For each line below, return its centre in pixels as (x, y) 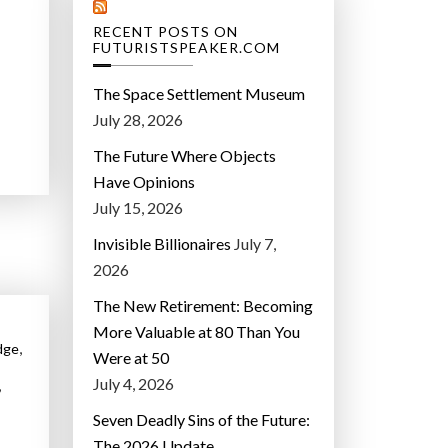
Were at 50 (131, 358)
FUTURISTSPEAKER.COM (186, 48)
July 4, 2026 (133, 384)
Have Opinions (144, 182)
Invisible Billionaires (162, 244)
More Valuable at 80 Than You (196, 332)
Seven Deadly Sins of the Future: (201, 420)
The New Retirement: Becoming (203, 306)
